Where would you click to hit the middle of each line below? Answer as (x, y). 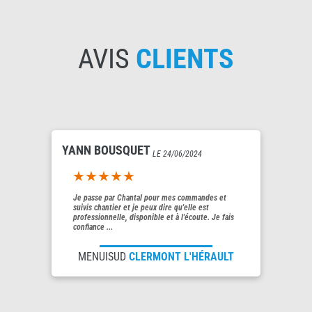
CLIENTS (185, 58)
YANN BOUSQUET (107, 150)
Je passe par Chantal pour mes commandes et (150, 197)
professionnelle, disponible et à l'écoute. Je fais (154, 217)
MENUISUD (103, 256)
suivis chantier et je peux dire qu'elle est (141, 207)
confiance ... (93, 227)
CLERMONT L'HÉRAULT (181, 256)
